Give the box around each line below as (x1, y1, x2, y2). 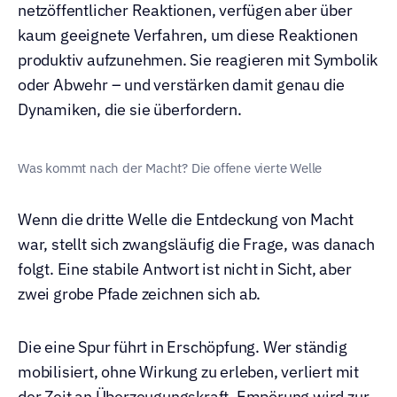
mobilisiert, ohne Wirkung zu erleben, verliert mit (18, 362, 359, 382)
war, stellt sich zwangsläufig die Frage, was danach (18, 234, 375, 254)
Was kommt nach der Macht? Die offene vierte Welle (18, 160, 323, 176)
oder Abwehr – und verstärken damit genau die (18, 74, 346, 95)
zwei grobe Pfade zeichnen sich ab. (18, 284, 261, 304)
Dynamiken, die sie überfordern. (18, 99, 242, 120)
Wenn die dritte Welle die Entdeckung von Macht (18, 209, 354, 230)
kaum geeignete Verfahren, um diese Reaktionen (18, 25, 358, 45)
